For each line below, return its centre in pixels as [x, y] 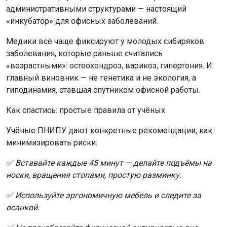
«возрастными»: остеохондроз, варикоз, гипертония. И [109, 65]
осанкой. [23, 207]
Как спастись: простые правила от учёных [86, 110]
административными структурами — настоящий [96, 9]
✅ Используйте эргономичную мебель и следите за [104, 195]
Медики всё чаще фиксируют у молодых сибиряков [105, 41]
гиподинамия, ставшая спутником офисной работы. [103, 90]
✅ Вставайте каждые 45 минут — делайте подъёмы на [109, 163]
